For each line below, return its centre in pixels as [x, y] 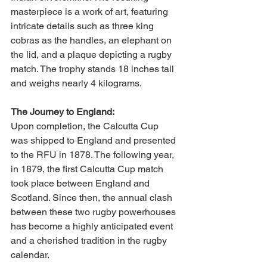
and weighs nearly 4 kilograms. [76, 83]
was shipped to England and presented [94, 140]
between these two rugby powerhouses [94, 212]
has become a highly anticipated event [93, 226]
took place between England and [81, 183]
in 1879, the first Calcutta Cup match [88, 169]
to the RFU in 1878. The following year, [94, 155]
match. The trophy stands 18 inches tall [94, 69]
